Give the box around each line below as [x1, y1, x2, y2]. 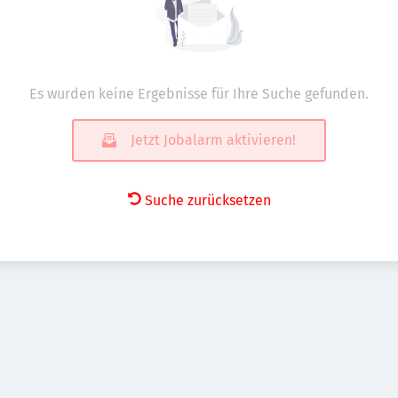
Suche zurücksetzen [144, 192, 271, 209]
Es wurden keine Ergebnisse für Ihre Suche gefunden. [29, 85, 369, 102]
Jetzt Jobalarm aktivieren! [131, 131, 296, 148]
